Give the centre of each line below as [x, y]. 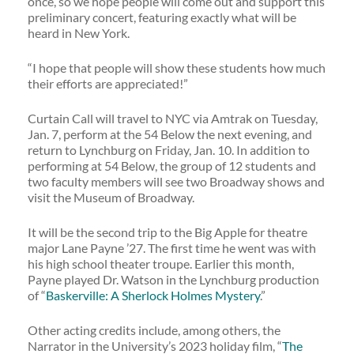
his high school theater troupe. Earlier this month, [161, 264]
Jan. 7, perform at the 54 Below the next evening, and [170, 134]
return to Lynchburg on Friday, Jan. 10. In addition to [169, 150]
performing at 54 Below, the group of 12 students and [172, 166]
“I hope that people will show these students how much [177, 68]
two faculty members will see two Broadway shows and [176, 181]
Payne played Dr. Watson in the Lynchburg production [173, 279]
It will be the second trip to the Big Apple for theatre [168, 232]
